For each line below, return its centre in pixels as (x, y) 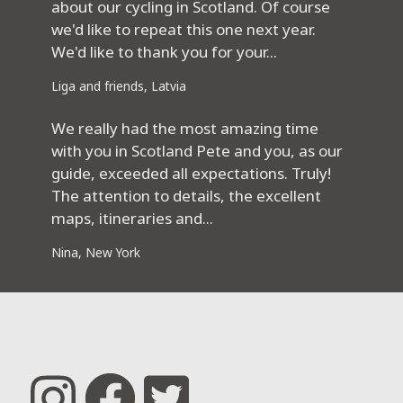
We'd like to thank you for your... (165, 52)
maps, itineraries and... (133, 219)
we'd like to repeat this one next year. (184, 30)
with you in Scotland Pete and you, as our (197, 151)
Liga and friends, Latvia (119, 86)
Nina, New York (96, 253)
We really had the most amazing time (185, 129)
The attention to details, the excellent (187, 196)
